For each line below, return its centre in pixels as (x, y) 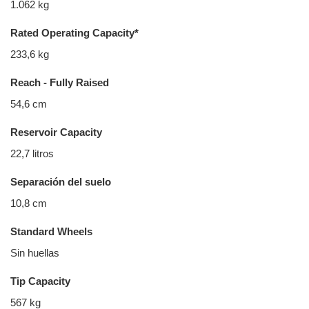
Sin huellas (35, 253)
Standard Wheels (51, 231)
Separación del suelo (61, 182)
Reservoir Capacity (56, 132)
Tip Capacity (40, 281)
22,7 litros (32, 153)
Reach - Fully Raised (60, 82)
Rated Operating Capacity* (74, 33)
